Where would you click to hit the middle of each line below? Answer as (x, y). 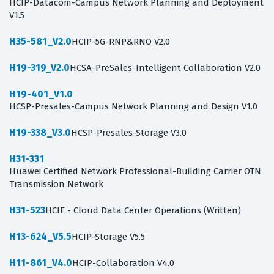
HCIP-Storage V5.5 (108, 237)
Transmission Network (56, 184)
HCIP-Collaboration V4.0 (123, 263)
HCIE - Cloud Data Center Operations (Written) (143, 211)
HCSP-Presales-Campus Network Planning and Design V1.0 (133, 107)
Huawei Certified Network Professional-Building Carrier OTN (135, 172)
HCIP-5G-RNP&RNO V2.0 (121, 42)
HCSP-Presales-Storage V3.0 (129, 133)
